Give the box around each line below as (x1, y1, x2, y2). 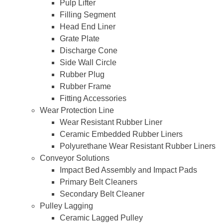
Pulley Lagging (40, 201, 93, 210)
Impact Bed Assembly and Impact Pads (60, 165, 197, 174)
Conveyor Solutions (40, 153, 110, 162)
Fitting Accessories (60, 94, 126, 103)
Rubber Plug (60, 70, 105, 79)
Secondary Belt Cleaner (60, 189, 144, 198)
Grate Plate (60, 34, 100, 43)
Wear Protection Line (40, 106, 114, 114)
